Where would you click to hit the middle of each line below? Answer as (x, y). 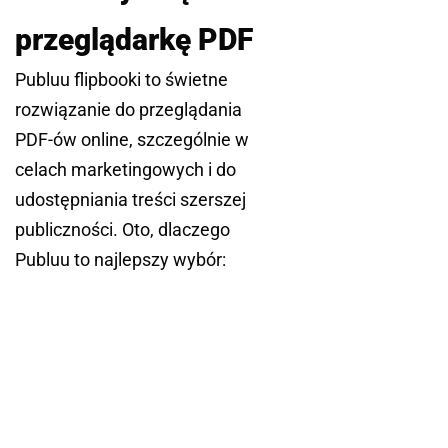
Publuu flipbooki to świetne (121, 80)
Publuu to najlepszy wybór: (120, 260)
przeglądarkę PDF (134, 40)
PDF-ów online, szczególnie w (132, 140)
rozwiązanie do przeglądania (128, 110)
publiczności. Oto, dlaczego (122, 230)
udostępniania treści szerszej (130, 200)
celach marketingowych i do (125, 170)
